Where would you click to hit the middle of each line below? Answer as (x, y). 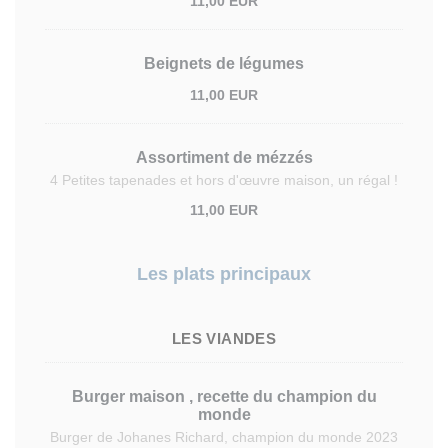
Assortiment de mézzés (224, 157)
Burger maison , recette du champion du (224, 396)
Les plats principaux (224, 274)
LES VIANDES (224, 338)
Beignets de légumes (224, 63)
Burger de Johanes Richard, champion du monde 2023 (224, 437)
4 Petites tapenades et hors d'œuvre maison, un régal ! (224, 180)
